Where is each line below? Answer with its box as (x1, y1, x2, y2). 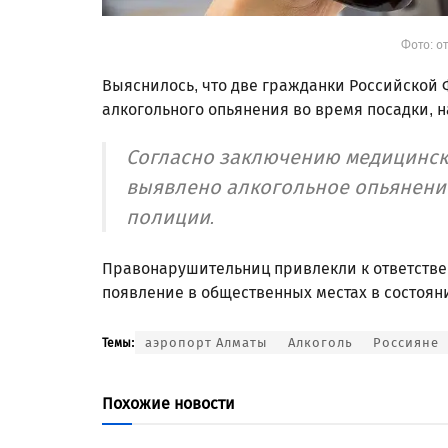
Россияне (373, 334, 439, 350)
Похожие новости (102, 393, 235, 413)
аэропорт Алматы (145, 334, 268, 350)
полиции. (126, 204, 216, 229)
